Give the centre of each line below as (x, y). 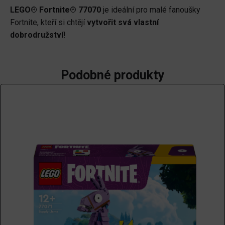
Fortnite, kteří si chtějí (48, 22)
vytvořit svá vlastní (123, 22)
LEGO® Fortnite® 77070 (55, 10)
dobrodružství (37, 35)
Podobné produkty (113, 75)
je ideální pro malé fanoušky (151, 10)
